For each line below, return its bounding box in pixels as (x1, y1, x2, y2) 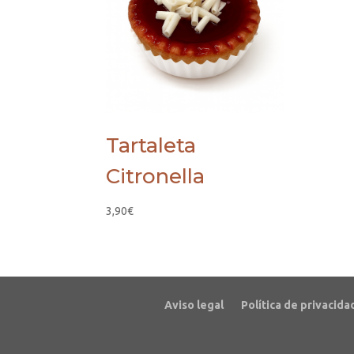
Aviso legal (164, 298, 224, 311)
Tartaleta (106, 132, 197, 158)
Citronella (106, 163, 205, 189)
